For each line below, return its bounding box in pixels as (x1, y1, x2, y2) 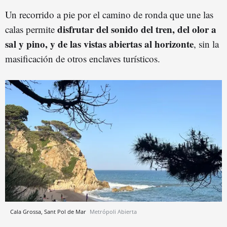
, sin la (194, 37, 219, 50)
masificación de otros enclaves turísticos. (5, 52, 160, 65)
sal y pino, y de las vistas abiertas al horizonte (5, 36, 194, 51)
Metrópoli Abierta (90, 208, 137, 216)
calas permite (5, 22, 57, 35)
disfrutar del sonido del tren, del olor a (57, 22, 216, 36)
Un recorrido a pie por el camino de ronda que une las (5, 8, 213, 21)
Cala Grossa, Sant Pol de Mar (10, 208, 88, 216)
